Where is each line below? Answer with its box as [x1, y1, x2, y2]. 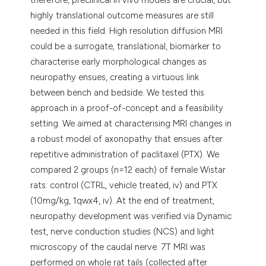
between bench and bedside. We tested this [30, 87, 205, 98]
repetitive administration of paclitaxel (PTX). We [30, 148, 220, 160]
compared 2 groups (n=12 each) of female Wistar [30, 164, 226, 175]
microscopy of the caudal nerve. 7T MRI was [30, 241, 206, 252]
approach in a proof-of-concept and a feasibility [30, 102, 224, 113]
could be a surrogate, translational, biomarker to [30, 40, 221, 52]
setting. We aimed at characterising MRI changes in [30, 118, 232, 129]
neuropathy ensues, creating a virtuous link [30, 71, 199, 83]
